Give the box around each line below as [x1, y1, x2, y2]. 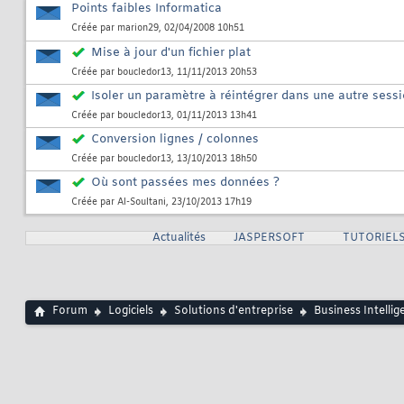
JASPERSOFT [233, 231, 305, 246]
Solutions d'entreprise [174, 304, 293, 319]
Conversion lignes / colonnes [91, 132, 259, 148]
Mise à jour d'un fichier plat [91, 45, 251, 61]
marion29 [117, 23, 159, 35]
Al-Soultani [117, 197, 166, 209]
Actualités [151, 231, 206, 246]
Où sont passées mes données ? [91, 175, 280, 191]
